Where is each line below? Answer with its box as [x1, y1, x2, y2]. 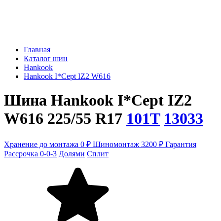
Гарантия [165, 140, 196, 148]
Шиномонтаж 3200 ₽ [93, 140, 165, 148]
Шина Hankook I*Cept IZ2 [4, 91, 192, 110]
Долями [59, 149, 85, 158]
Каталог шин [24, 54, 68, 63]
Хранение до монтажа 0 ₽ [4, 140, 93, 148]
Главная [24, 45, 50, 54]
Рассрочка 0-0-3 [4, 149, 57, 158]
